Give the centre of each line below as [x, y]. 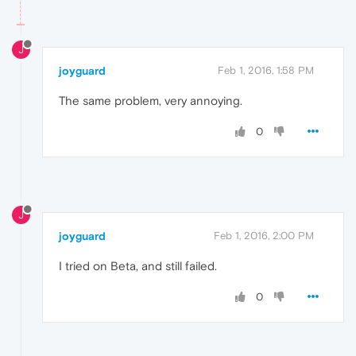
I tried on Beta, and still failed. [138, 265]
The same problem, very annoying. [151, 101]
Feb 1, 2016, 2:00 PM [264, 235]
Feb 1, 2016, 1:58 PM [266, 71]
